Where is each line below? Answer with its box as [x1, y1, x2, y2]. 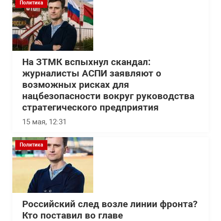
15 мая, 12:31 [22, 117, 67, 126]
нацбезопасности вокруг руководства [22, 91, 194, 102]
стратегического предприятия [22, 102, 159, 113]
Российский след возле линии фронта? [22, 199, 197, 210]
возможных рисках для [22, 79, 129, 90]
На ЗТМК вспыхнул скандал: [22, 57, 150, 68]
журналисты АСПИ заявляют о [22, 68, 161, 79]
